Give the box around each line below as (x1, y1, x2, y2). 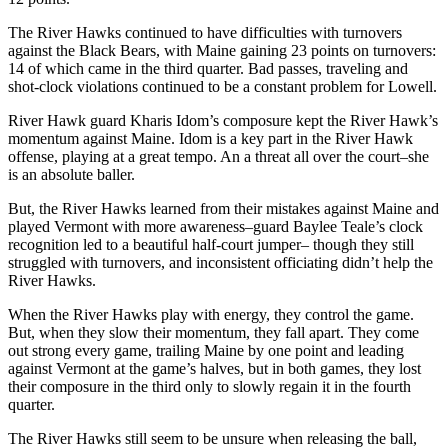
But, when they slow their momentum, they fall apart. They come (8, 323, 419, 341)
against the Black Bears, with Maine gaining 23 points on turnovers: (8, 41, 436, 59)
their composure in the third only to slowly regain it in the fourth (8, 377, 411, 395)
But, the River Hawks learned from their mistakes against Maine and (8, 199, 439, 217)
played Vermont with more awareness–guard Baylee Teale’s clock (8, 217, 423, 235)
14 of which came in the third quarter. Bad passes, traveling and (8, 59, 408, 77)
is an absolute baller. (8, 165, 135, 183)
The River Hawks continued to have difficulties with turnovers (8, 23, 402, 41)
